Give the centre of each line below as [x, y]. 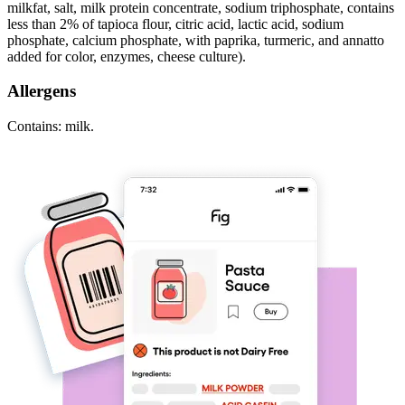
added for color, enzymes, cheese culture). [127, 56]
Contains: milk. [51, 127]
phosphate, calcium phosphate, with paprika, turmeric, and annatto [196, 40]
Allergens [42, 91]
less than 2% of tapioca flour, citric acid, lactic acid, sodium [175, 24]
